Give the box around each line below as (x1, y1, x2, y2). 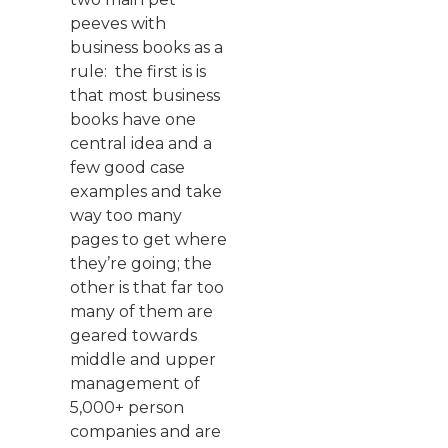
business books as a (70, 37, 223, 57)
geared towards (70, 325, 197, 345)
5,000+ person (70, 397, 184, 417)
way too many (70, 205, 182, 225)
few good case (70, 157, 185, 177)
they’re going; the (70, 253, 212, 273)
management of (70, 373, 200, 393)
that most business (70, 85, 220, 105)
